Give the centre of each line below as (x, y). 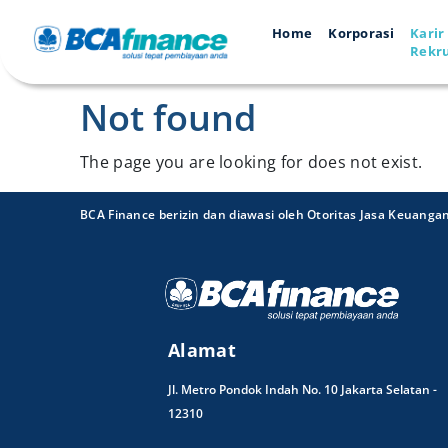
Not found (168, 117)
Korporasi (361, 33)
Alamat (202, 350)
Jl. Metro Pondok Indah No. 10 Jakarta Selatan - (302, 389)
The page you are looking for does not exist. (251, 162)
